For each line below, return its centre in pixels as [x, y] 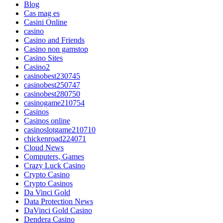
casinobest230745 [52, 76]
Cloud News [44, 147]
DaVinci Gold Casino [58, 210]
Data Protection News [58, 201]
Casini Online [46, 22]
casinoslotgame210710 [60, 129]
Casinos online [47, 120]
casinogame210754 [54, 103]
